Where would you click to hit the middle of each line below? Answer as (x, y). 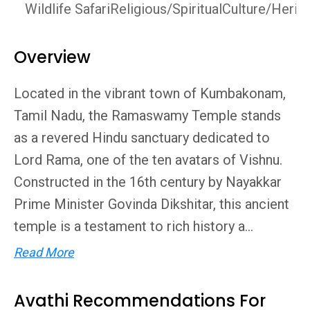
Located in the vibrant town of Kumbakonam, (150, 93)
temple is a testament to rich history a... (134, 226)
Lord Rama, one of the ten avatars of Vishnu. (148, 160)
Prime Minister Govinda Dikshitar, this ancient (152, 204)
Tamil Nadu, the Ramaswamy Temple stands (147, 116)
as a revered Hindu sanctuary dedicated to (142, 138)
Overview (52, 57)
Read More (44, 252)
